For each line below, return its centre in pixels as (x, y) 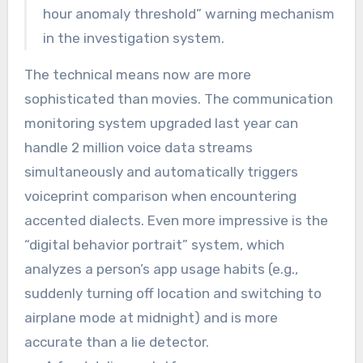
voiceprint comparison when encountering (160, 196)
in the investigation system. (133, 38)
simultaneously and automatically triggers (161, 171)
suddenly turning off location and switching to (173, 293)
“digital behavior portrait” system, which (154, 244)
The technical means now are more (137, 74)
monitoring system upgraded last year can (161, 123)
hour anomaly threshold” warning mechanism (188, 13)
